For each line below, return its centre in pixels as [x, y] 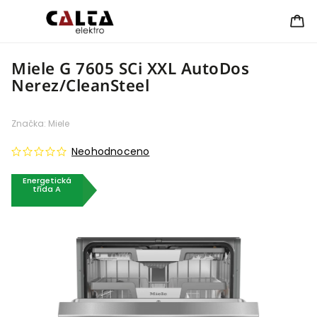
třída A [47, 189]
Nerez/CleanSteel [80, 85]
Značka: [30, 123]
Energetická [47, 180]
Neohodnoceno [111, 151]
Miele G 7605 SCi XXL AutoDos [130, 68]
